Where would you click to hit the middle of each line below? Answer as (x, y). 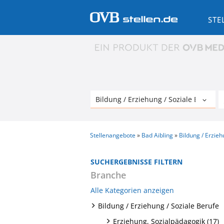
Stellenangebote (113, 135)
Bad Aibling (157, 135)
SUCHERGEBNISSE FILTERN (136, 161)
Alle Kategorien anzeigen (132, 190)
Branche (108, 175)
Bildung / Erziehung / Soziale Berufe (158, 205)
